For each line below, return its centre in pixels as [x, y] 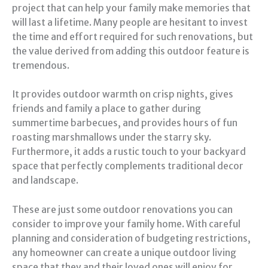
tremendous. [41, 65]
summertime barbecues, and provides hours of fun [125, 123]
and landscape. [45, 181]
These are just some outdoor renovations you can [122, 210]
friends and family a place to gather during [106, 109]
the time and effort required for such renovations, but [133, 36]
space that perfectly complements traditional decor [128, 166]
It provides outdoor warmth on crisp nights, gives [123, 95]
